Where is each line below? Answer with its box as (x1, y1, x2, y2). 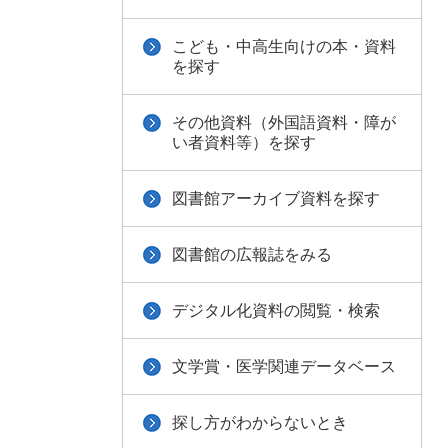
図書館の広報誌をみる (172, 246, 332, 263)
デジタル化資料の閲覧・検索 (172, 302, 380, 319)
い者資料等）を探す (172, 134, 316, 151)
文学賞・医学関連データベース (172, 358, 396, 375)
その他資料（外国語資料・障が (172, 114, 396, 131)
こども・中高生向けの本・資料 (172, 38, 396, 55)
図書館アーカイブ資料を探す (172, 190, 380, 207)
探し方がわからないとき (172, 414, 348, 431)
